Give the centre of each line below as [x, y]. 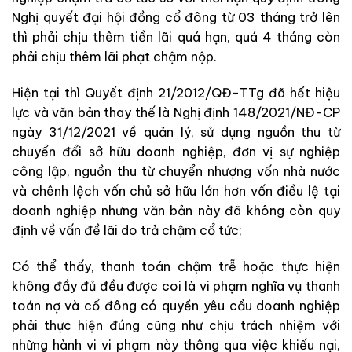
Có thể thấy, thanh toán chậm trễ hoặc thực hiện [176, 266]
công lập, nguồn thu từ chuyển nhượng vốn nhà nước [176, 171]
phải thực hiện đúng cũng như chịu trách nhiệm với [176, 325]
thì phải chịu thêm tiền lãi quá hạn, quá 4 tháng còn [176, 37]
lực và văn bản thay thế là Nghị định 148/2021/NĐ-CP [176, 112]
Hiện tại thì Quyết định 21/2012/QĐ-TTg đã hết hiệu [176, 92]
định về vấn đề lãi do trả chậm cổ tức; [127, 230]
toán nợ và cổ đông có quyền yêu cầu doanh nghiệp [176, 305]
